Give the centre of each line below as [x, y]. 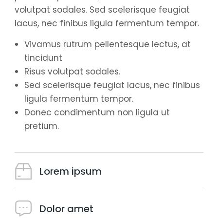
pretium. [42, 126]
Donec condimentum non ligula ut [97, 112]
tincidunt [43, 58]
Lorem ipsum [71, 171]
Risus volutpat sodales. [72, 72]
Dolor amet [66, 209]
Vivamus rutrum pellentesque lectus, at [108, 44]
